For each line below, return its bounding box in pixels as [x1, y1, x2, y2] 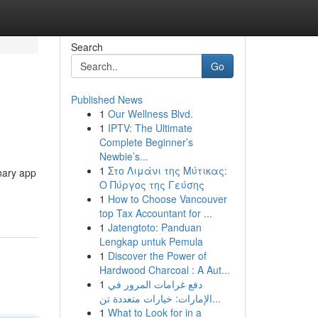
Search [70, 40, 103, 54]
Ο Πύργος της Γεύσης [99, 177, 204, 192]
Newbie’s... [99, 149, 148, 163]
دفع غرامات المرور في [107, 277, 202, 291]
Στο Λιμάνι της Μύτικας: [107, 163, 227, 177]
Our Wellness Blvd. [107, 106, 193, 121]
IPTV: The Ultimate [107, 121, 192, 135]
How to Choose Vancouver [107, 192, 227, 206]
